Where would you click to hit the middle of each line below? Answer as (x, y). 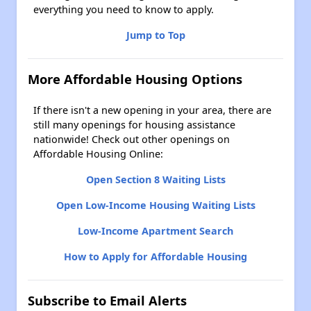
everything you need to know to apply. (124, 9)
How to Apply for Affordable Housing (155, 257)
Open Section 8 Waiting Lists (155, 179)
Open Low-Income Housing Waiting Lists (155, 205)
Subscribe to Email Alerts (107, 300)
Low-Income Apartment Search (155, 231)
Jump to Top (155, 35)
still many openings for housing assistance (134, 125)
